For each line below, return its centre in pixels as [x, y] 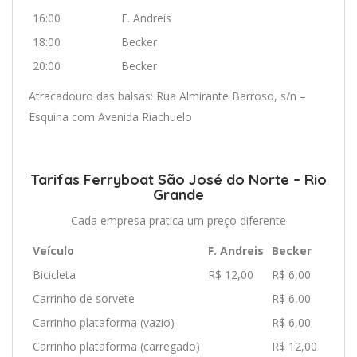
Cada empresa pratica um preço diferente [178, 220]
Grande [178, 194]
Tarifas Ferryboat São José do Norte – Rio [178, 179]
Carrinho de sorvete [84, 298]
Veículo [53, 250]
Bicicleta [54, 274]
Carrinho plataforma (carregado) [116, 346]
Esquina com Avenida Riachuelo [110, 116]
